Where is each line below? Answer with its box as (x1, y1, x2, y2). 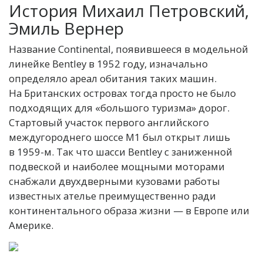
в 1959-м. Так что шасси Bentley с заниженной (9, 145, 232, 159)
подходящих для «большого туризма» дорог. (9, 101, 230, 115)
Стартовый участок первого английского (9, 116, 209, 130)
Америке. (9, 218, 53, 232)
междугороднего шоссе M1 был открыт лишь (9, 130, 230, 144)
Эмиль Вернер (9, 17, 124, 40)
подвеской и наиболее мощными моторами (9, 160, 225, 174)
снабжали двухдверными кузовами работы (9, 174, 220, 188)
